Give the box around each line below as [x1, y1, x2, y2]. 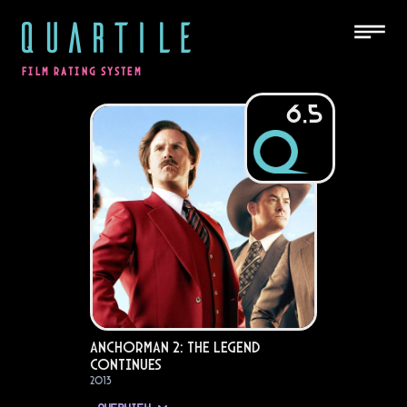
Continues [90, 354, 162, 374]
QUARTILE [15, 9, 196, 62]
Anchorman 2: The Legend [90, 337, 261, 357]
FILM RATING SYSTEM [22, 65, 143, 78]
